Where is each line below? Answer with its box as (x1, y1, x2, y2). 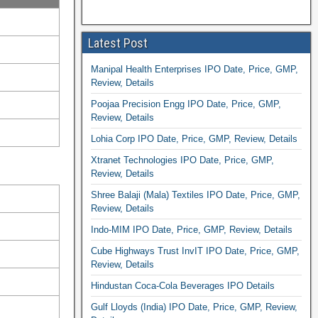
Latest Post (87, 35, 148, 50)
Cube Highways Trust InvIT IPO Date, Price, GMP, (90, 246, 300, 256)
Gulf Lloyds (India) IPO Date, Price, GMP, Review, (90, 302, 297, 312)
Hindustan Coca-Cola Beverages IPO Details (90, 280, 275, 291)
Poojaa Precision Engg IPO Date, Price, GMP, (90, 99, 281, 109)
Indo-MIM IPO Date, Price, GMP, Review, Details (90, 224, 292, 235)
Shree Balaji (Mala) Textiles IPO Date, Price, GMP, (90, 190, 300, 200)
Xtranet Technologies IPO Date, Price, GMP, (90, 155, 274, 165)
